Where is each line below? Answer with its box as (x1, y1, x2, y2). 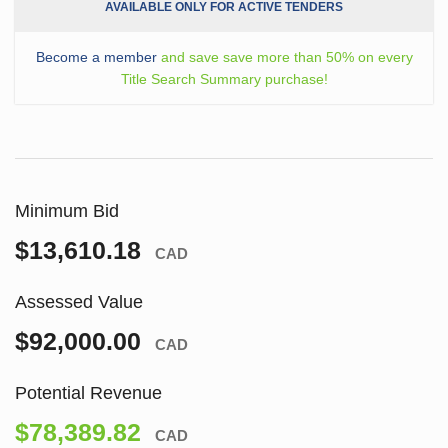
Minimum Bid (15, 200, 119, 221)
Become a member (35, 48, 157, 65)
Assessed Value (15, 291, 143, 312)
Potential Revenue (15, 382, 162, 403)
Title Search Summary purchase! (120, 70, 328, 87)
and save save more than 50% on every (156, 48, 413, 65)
